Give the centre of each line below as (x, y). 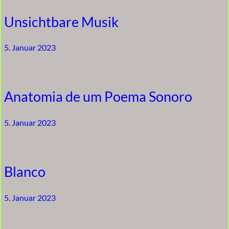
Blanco (25, 172)
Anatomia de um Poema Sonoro (98, 97)
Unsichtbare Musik (61, 21)
